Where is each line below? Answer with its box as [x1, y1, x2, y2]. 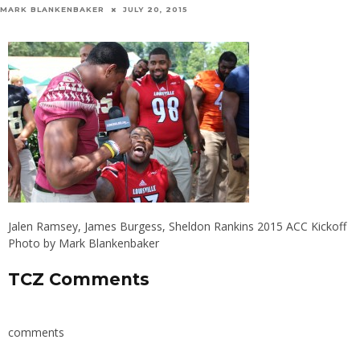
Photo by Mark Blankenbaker [8, 235, 159, 252]
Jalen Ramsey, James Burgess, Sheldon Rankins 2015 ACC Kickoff [8, 219, 346, 235]
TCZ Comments [8, 269, 149, 290]
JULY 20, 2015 [123, 5, 188, 14]
